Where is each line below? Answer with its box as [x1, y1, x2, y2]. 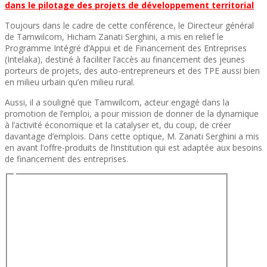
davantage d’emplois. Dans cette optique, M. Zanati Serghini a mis [5, 130, 259, 142]
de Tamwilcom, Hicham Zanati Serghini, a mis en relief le [5, 30, 223, 42]
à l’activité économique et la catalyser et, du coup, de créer [5, 119, 231, 131]
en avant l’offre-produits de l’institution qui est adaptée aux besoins [5, 141, 262, 153]
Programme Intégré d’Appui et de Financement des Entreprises [5, 42, 247, 54]
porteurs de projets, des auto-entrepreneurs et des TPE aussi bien [5, 64, 260, 76]
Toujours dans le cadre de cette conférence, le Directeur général [5, 19, 254, 31]
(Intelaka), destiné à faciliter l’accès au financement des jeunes [5, 53, 245, 65]
